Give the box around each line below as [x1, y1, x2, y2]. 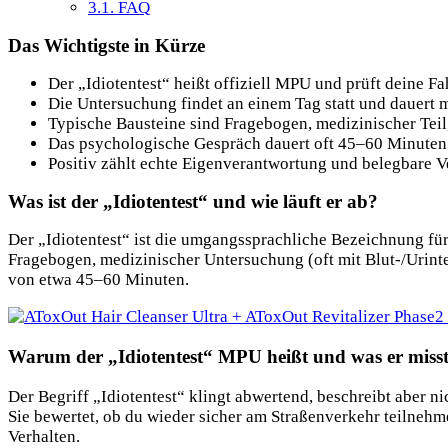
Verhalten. [8, 426, 80, 446]
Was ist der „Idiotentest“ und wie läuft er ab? [8, 190, 378, 212]
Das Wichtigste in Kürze [8, 34, 205, 56]
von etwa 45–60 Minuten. [8, 269, 189, 289]
